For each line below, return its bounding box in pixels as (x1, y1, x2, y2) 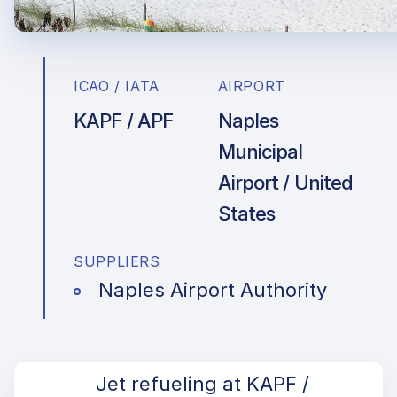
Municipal (217, 140, 303, 163)
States (217, 202, 276, 225)
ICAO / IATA (74, 77, 160, 95)
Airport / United (217, 171, 354, 194)
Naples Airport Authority (98, 278, 327, 301)
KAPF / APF (74, 109, 174, 132)
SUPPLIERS (74, 253, 160, 270)
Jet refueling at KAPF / (96, 372, 309, 395)
